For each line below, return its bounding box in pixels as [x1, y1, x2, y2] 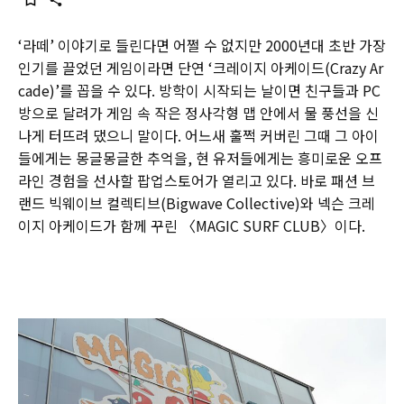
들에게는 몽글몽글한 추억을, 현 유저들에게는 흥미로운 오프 [18, 147, 382, 169]
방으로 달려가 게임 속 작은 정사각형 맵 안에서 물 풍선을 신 [18, 102, 379, 124]
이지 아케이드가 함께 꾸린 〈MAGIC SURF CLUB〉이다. [18, 215, 365, 236]
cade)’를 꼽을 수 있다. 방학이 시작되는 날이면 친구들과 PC [18, 79, 381, 101]
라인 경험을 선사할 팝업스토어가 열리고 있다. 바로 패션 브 [18, 170, 375, 191]
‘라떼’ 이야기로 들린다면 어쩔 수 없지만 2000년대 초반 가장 [18, 34, 386, 56]
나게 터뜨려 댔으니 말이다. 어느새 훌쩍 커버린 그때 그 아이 [18, 124, 379, 146]
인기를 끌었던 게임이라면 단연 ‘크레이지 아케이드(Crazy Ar [18, 57, 383, 78]
